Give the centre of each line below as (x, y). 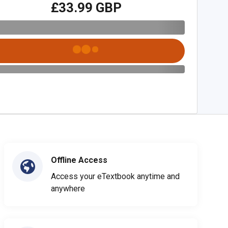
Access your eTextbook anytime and (115, 176)
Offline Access (79, 160)
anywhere (68, 189)
